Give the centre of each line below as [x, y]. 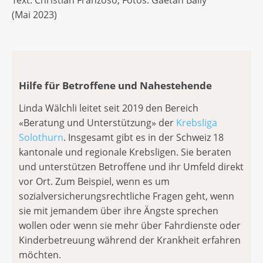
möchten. [40, 254]
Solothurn [41, 137]
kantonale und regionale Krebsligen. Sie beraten [125, 152]
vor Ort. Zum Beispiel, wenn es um [94, 181]
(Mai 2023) [34, 15]
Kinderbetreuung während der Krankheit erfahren [130, 240]
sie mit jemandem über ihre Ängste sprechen [119, 210]
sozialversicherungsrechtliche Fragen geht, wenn [127, 196]
